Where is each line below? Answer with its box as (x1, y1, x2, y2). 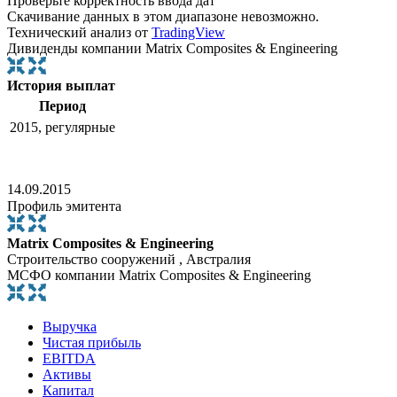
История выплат (7, 78, 115, 94)
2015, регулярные (10, 120, 115, 136)
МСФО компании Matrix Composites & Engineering (7, 268, 311, 284)
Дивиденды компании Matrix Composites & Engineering (7, 41, 338, 57)
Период (39, 98, 86, 114)
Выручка (43, 319, 97, 335)
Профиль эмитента (7, 198, 121, 214)
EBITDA (43, 351, 96, 367)
